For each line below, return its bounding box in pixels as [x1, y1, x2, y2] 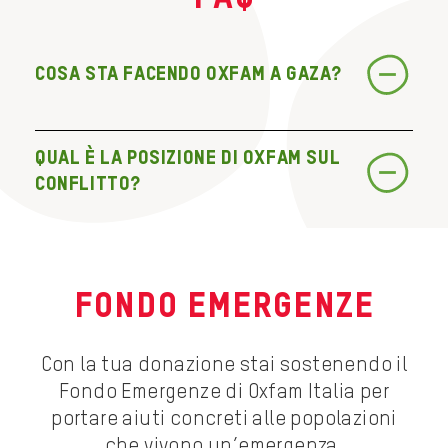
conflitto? [35, 175, 141, 196]
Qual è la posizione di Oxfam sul [35, 149, 341, 170]
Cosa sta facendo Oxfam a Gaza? [35, 64, 342, 85]
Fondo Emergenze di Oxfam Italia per [59, 383, 389, 404]
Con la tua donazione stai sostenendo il [40, 356, 408, 377]
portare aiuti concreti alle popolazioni [51, 410, 397, 431]
